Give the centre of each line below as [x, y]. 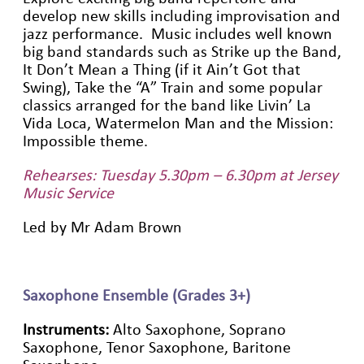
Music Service [68, 193]
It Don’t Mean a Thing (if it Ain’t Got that [162, 69]
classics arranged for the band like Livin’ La [167, 105]
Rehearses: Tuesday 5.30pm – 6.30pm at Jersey [180, 175]
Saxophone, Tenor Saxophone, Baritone [157, 347]
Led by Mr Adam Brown [102, 227]
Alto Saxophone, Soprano [199, 329]
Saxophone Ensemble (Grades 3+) [136, 295]
